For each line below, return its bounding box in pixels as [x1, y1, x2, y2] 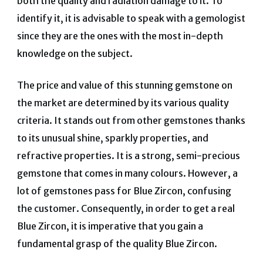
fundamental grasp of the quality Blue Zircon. [16, 237, 217, 249]
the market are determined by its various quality [16, 96, 229, 109]
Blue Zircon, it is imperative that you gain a [16, 220, 203, 232]
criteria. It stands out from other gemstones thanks [16, 114, 245, 126]
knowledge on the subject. [16, 47, 133, 59]
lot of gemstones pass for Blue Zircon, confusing [16, 184, 231, 197]
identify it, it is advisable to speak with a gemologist [16, 12, 245, 24]
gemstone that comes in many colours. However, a [16, 167, 238, 179]
